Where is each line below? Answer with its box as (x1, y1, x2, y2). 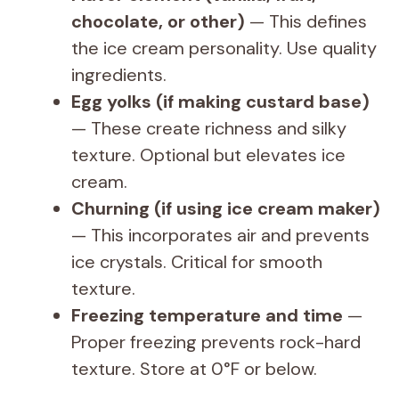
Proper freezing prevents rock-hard (71, 330, 361, 354)
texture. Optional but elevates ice (71, 143, 346, 167)
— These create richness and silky (71, 117, 346, 140)
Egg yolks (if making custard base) (71, 90, 370, 113)
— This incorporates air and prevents (71, 224, 370, 247)
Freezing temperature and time (71, 304, 343, 327)
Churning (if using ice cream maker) (71, 197, 380, 220)
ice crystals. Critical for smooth (71, 250, 322, 273)
